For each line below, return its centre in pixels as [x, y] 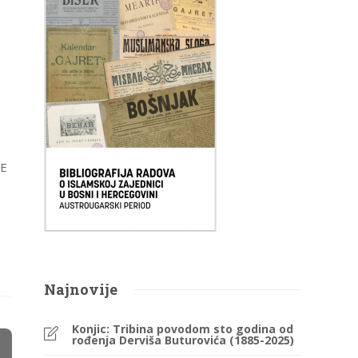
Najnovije [81, 289]
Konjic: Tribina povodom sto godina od [183, 329]
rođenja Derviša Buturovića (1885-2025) [183, 340]
